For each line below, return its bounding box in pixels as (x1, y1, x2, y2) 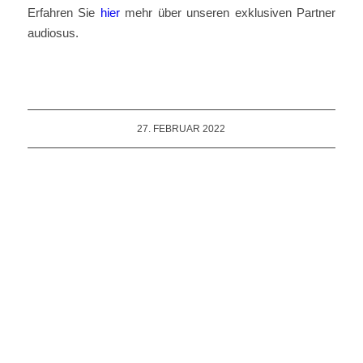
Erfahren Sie (27, 5, 100, 19)
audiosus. (27, 25, 79, 40)
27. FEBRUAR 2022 (137, 123, 226, 135)
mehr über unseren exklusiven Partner (119, 5, 336, 19)
